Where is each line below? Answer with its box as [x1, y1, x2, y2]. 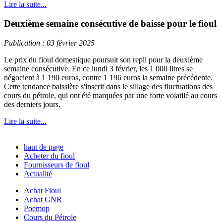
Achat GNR [24, 195, 62, 204]
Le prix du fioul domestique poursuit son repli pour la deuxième [4, 55, 203, 64]
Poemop [24, 204, 50, 213]
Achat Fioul [24, 186, 61, 195]
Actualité [24, 169, 52, 178]
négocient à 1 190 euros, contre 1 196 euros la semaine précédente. [4, 73, 213, 82]
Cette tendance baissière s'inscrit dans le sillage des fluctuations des [4, 82, 213, 91]
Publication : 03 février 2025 [4, 38, 95, 47]
